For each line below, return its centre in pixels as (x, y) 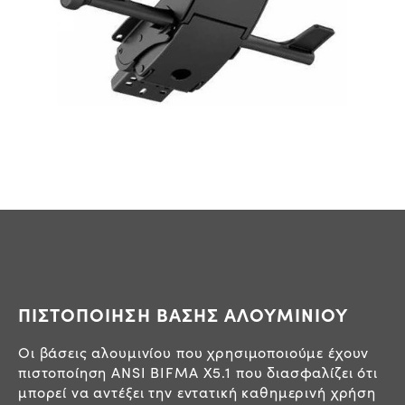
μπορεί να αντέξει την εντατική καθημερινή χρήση (197, 391)
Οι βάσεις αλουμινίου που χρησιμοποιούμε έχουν (194, 352)
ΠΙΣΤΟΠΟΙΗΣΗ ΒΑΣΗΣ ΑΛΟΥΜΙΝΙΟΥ (184, 314)
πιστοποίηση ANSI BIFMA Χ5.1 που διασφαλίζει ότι (198, 372)
